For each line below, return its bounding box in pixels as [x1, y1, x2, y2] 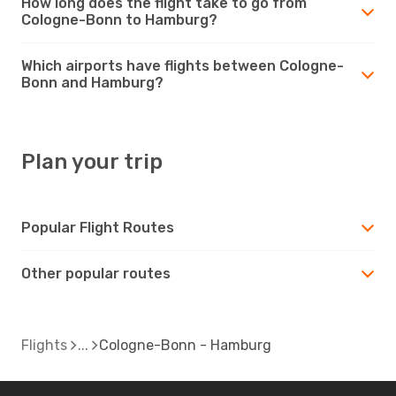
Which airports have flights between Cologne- [21, 57, 344, 74]
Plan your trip [21, 148, 163, 174]
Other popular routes [21, 264, 171, 282]
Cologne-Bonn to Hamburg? [21, 11, 217, 28]
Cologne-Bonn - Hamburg [99, 336, 271, 354]
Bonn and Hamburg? [21, 73, 164, 91]
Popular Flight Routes [21, 218, 174, 236]
